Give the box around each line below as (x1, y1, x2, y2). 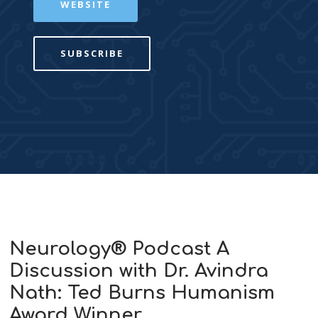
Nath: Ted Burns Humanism (9, 282, 275, 303)
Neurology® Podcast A (9, 238, 230, 259)
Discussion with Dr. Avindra (9, 260, 269, 281)
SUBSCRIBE (60, 46, 124, 60)
